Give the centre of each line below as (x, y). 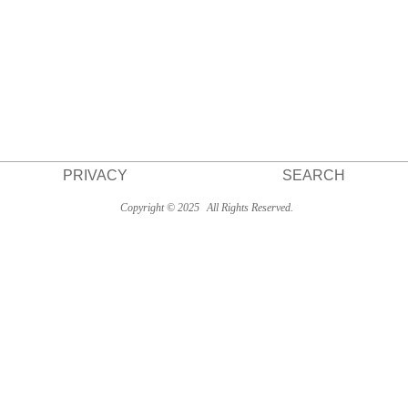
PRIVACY (95, 175)
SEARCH (313, 175)
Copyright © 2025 (159, 208)
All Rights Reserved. (248, 208)
